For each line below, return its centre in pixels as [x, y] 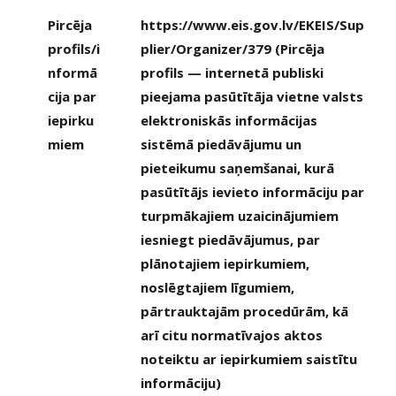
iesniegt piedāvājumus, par [230, 240]
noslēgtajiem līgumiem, [217, 287]
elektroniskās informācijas [229, 120]
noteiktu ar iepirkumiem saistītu [249, 359]
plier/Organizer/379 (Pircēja [232, 49]
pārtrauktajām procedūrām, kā [244, 311]
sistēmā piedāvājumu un [221, 144]
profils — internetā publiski [232, 72]
